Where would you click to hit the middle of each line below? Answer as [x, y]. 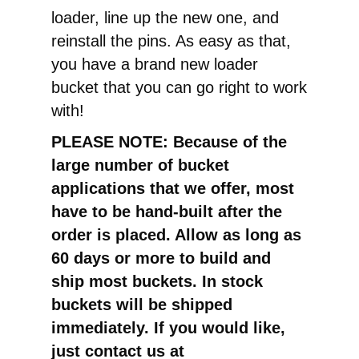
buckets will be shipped [142, 305]
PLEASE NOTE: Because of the [169, 142]
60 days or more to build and [161, 258]
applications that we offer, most [173, 189]
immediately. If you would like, [168, 328]
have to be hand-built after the [167, 212]
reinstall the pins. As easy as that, [171, 41]
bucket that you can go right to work [179, 88]
